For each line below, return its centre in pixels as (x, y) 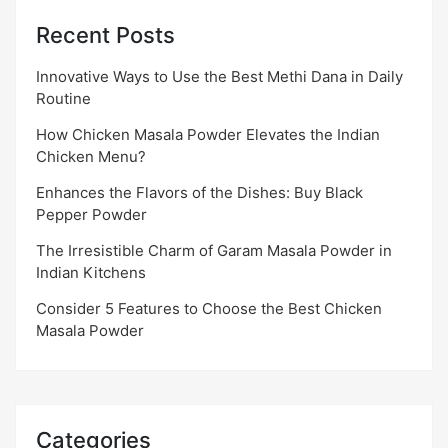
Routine (63, 99)
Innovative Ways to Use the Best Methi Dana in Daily (219, 77)
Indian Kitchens (91, 273)
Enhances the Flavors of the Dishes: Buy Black (199, 193)
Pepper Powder (91, 215)
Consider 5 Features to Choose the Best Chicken (209, 309)
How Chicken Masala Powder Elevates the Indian (208, 135)
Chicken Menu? (91, 157)
